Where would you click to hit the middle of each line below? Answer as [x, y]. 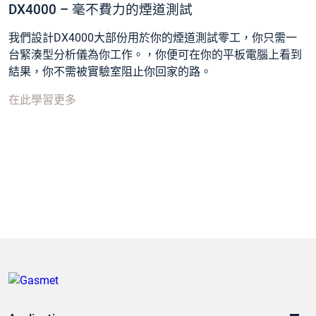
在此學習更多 [42, 99]
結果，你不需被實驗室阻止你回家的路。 [110, 71]
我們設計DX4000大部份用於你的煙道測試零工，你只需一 [153, 37]
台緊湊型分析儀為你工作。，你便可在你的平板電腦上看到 [155, 54]
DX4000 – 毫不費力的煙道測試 [101, 10]
